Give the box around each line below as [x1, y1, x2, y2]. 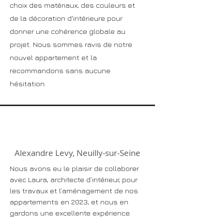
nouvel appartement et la [10, 53, 97, 62]
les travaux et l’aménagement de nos [10, 186, 138, 195]
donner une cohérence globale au [10, 27, 125, 35]
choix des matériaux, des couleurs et [10, 1, 135, 9]
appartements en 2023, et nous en [10, 198, 128, 206]
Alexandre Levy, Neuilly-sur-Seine [15, 147, 140, 158]
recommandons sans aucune [10, 66, 110, 75]
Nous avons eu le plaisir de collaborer [10, 164, 139, 172]
